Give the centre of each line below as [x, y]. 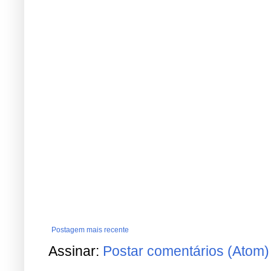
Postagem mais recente [90, 230]
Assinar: [76, 251]
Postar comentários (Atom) [186, 251]
